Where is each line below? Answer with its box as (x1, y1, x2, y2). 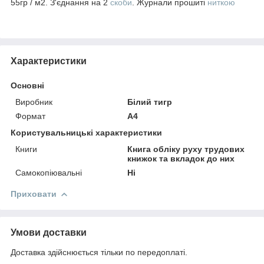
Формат (15, 111, 45, 121)
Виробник (15, 97, 52, 107)
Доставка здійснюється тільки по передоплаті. (11, 247, 187, 257)
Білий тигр (127, 97, 173, 107)
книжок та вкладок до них (127, 153, 235, 163)
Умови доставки (11, 227, 87, 237)
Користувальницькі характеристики (11, 127, 162, 137)
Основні (11, 80, 44, 90)
